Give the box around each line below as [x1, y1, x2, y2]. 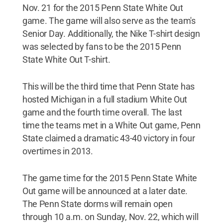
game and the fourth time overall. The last [22, 107, 182, 117]
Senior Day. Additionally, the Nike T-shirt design [22, 28, 200, 39]
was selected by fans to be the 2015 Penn [22, 41, 181, 52]
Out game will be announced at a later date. [22, 185, 188, 196]
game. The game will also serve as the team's [22, 15, 196, 26]
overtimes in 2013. [22, 145, 93, 156]
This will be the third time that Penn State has [22, 81, 195, 92]
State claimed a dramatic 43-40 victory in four [22, 132, 195, 143]
